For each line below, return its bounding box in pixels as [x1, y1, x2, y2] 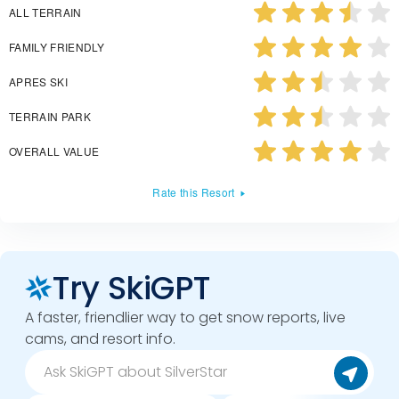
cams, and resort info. [25, 328, 175, 349]
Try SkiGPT [53, 265, 210, 311]
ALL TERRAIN [9, 4, 82, 20]
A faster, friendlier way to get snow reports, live [25, 306, 346, 328]
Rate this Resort [152, 183, 235, 199]
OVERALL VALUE [9, 142, 100, 159]
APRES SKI [9, 73, 68, 89]
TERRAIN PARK [9, 108, 91, 124]
